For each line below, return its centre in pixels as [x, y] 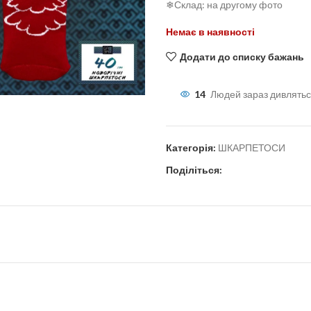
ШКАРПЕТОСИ [252, 148]
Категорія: [191, 148]
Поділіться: [194, 170]
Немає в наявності [210, 32]
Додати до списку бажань [242, 56]
